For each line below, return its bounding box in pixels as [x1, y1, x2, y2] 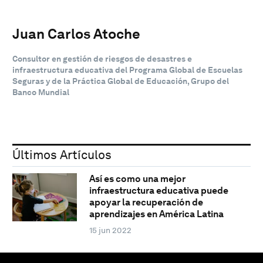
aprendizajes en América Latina [89, 208, 224, 220]
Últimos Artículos [12, 147, 112, 162]
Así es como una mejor [89, 173, 186, 185]
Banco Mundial [12, 87, 69, 97]
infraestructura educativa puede [89, 185, 228, 197]
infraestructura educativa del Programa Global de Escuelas [12, 65, 242, 75]
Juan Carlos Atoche [12, 25, 140, 42]
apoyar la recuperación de [89, 197, 203, 208]
